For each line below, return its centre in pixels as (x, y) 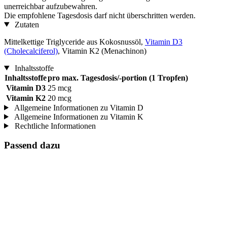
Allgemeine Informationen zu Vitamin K (78, 117)
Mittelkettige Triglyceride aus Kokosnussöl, (74, 42)
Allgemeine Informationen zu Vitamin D (78, 107)
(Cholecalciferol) (31, 51)
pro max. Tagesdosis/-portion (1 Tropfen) (118, 78)
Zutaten (26, 24)
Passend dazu (32, 145)
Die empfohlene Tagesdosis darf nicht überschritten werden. (100, 15)
